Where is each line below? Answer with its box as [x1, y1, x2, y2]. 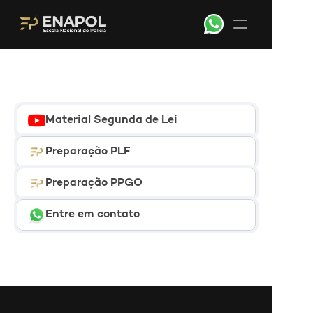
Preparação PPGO [45, 177, 143, 189]
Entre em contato [45, 208, 140, 221]
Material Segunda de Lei [45, 114, 177, 126]
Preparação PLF [45, 145, 130, 158]
